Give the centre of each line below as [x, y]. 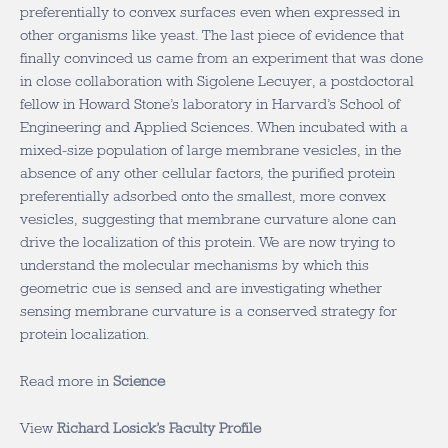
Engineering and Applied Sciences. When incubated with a [214, 127]
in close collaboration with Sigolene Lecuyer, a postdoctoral [217, 81]
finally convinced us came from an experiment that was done [221, 58]
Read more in [66, 381]
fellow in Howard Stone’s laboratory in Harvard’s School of [210, 104]
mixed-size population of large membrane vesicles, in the [210, 150]
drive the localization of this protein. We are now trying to [207, 242]
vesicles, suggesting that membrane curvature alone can [208, 219]
